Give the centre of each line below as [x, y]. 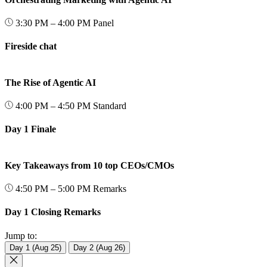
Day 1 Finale [30, 129]
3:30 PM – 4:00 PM [53, 23]
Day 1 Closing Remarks [53, 212]
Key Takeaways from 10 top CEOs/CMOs [89, 165]
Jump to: [21, 235]
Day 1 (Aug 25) [35, 247]
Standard [110, 106]
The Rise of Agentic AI [50, 82]
